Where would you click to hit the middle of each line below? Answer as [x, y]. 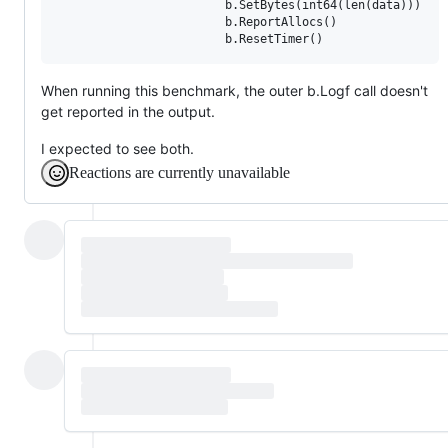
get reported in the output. [128, 111]
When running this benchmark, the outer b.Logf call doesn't [234, 90]
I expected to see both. [117, 148]
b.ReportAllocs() [197, 21]
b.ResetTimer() [190, 38]
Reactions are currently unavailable [179, 172]
